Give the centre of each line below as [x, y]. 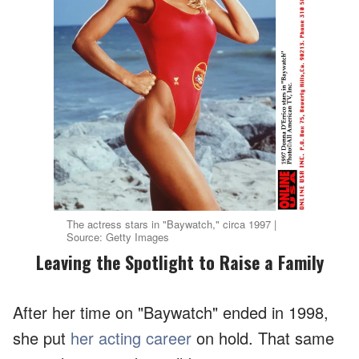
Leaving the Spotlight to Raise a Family [184, 262]
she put [42, 338]
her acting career [131, 338]
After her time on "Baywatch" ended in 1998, [171, 312]
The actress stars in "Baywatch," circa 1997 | [172, 224]
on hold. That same [263, 338]
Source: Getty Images [118, 237]
